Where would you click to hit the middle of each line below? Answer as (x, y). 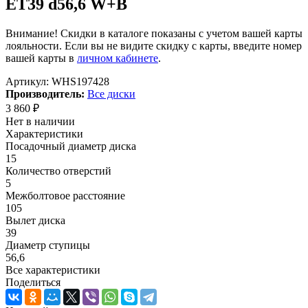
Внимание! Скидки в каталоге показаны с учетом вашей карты (154, 33)
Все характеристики (53, 269)
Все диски (111, 93)
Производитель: (45, 93)
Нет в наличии (40, 121)
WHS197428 (80, 81)
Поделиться (33, 282)
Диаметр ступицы (48, 245)
